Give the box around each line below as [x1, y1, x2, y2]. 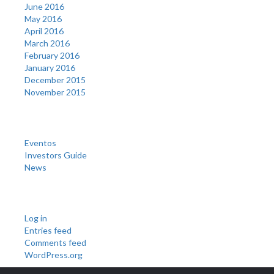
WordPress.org [24, 249, 83, 260]
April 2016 [24, 25, 64, 36]
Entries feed [24, 224, 72, 235]
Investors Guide [24, 149, 87, 160]
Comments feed [24, 237, 86, 248]
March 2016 [24, 37, 70, 48]
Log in [24, 212, 47, 223]
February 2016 [24, 50, 80, 61]
